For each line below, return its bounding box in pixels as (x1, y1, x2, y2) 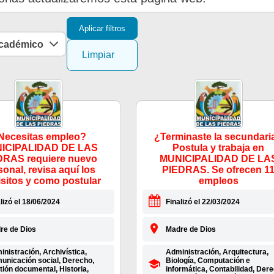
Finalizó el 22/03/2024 (165, 198, 240, 207)
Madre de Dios (165, 225, 216, 234)
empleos (198, 176, 239, 187)
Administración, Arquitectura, (165, 248, 268, 257)
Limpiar (81, 50, 114, 61)
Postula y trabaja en (172, 143, 264, 154)
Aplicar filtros (78, 23, 125, 33)
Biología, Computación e (165, 256, 250, 265)
